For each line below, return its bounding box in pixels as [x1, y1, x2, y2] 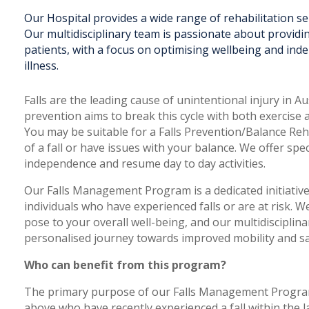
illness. [24, 58, 59, 73]
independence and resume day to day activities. [24, 156, 266, 171]
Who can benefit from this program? [24, 257, 227, 272]
